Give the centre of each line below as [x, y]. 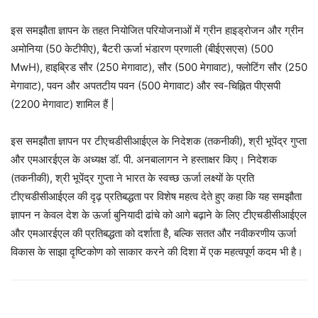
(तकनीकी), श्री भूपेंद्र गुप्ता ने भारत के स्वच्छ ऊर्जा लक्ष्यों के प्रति [132, 178]
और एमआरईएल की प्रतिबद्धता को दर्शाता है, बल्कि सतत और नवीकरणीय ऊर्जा [153, 234]
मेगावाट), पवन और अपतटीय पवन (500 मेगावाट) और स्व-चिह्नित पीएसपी [146, 86]
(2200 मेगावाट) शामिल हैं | [62, 104]
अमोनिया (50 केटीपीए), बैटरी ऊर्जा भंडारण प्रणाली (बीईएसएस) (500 [142, 49]
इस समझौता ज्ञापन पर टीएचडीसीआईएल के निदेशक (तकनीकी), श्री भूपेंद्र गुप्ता [159, 141]
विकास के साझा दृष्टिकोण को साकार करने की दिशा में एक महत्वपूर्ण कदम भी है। [157, 252]
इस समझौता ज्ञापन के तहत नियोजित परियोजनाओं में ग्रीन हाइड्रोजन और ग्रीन [157, 31]
